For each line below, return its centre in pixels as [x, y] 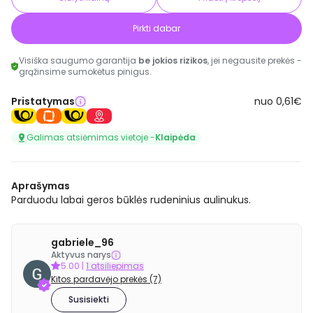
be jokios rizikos [173, 60]
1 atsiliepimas [115, 265]
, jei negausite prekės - [255, 60]
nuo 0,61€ [278, 101]
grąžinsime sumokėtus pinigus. [85, 72]
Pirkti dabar [156, 28]
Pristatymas [43, 101]
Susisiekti [89, 299]
